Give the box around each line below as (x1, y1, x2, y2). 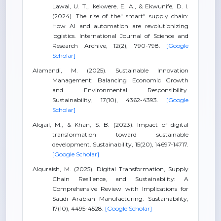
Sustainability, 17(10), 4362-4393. (52, 96, 166, 104)
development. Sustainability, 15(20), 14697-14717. (52, 141, 188, 148)
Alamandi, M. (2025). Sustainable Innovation (33, 67, 188, 74)
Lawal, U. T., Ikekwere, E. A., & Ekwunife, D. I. (52, 2, 188, 10)
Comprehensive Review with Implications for (52, 185, 188, 192)
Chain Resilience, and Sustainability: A (52, 175, 188, 183)
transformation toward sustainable (52, 131, 188, 138)
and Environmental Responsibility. (52, 86, 188, 94)
